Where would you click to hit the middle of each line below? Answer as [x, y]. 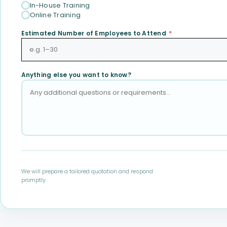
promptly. [34, 180]
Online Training [55, 15]
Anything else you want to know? [76, 75]
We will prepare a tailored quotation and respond [87, 171]
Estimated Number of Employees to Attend [94, 33]
